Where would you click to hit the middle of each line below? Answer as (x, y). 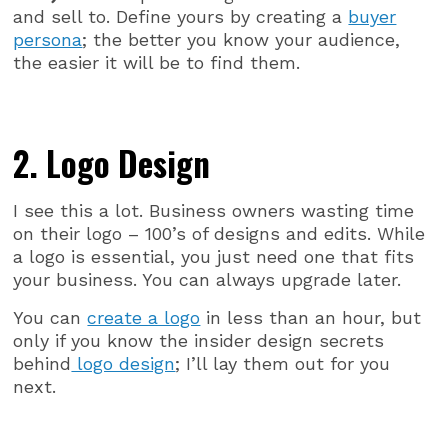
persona (48, 39)
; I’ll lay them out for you (283, 363)
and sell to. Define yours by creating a (181, 16)
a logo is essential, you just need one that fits (214, 257)
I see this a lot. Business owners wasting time (214, 211)
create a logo (144, 317)
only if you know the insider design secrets (199, 340)
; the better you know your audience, (241, 39)
